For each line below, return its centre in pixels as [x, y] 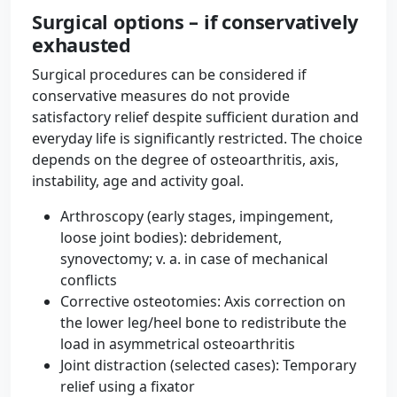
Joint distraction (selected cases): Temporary [208, 365]
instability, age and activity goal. [138, 181]
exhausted [82, 45]
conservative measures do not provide [161, 96]
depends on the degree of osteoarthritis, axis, [185, 160]
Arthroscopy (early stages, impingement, [197, 216]
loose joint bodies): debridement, [171, 237]
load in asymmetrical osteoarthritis [178, 344]
